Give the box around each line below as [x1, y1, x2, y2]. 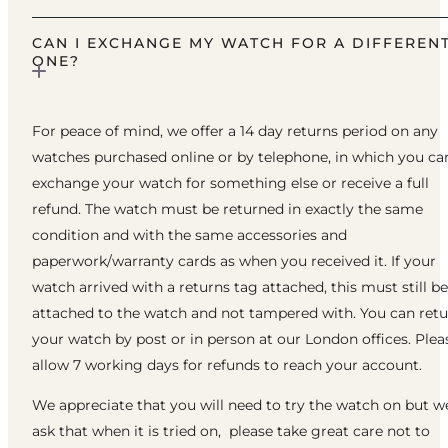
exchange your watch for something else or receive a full [32, 174, 429, 193]
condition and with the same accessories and [32, 226, 347, 245]
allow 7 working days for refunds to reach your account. [32, 356, 422, 375]
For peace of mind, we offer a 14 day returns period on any [32, 122, 438, 141]
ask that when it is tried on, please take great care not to [32, 422, 430, 441]
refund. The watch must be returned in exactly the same [32, 200, 423, 219]
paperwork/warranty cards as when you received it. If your [32, 252, 436, 271]
